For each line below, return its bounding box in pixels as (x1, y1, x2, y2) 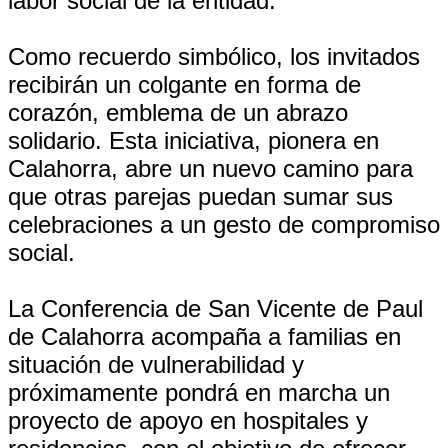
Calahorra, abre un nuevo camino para (8, 155, 413, 182)
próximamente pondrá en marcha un (8, 379, 390, 406)
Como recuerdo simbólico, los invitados (8, 43, 420, 70)
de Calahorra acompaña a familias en (8, 323, 401, 350)
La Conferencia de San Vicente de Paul (8, 295, 423, 322)
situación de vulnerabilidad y (8, 351, 304, 378)
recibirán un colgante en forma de (8, 71, 361, 98)
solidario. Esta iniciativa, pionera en (8, 127, 379, 154)
